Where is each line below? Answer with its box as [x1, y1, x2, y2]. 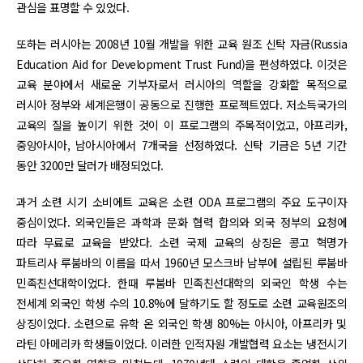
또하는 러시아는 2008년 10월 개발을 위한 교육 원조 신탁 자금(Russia [16, 35, 347, 52]
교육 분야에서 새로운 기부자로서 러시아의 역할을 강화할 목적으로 [16, 75, 347, 92]
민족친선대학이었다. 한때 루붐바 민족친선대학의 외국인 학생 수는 [16, 274, 347, 291]
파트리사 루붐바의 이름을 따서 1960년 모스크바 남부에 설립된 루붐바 [16, 254, 347, 271]
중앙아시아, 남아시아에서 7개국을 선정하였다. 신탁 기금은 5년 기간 [16, 136, 347, 153]
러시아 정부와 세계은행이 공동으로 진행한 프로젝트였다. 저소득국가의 [16, 96, 347, 113]
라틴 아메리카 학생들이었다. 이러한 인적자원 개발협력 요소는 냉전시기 [16, 335, 347, 352]
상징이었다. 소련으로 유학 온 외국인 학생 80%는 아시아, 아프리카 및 [16, 314, 347, 331]
